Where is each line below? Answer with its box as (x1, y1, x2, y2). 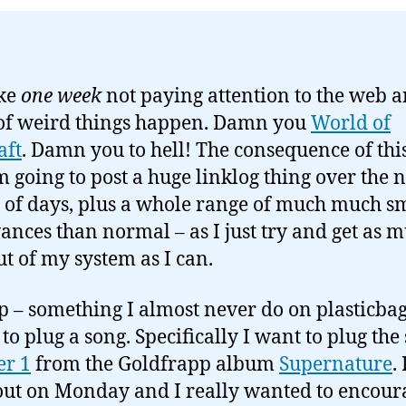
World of (311, 111, 391, 136)
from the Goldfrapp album (31, 353, 279, 378)
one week (21, 84, 101, 109)
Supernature (279, 353, 392, 378)
